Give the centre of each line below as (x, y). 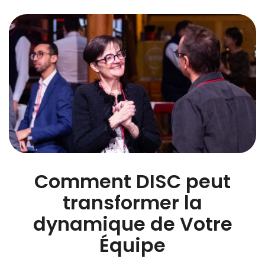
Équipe (132, 245)
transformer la (132, 202)
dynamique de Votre (132, 224)
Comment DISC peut (132, 181)
